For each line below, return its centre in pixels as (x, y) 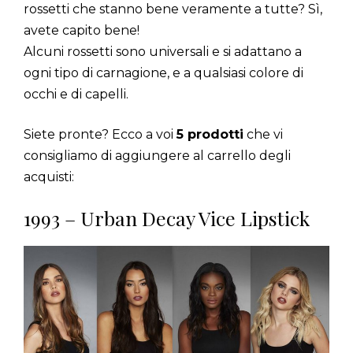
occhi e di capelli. (76, 94)
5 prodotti (210, 134)
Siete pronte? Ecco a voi (100, 134)
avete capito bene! (82, 30)
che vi (263, 134)
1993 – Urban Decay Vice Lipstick (167, 217)
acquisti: (49, 176)
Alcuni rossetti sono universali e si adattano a (163, 51)
